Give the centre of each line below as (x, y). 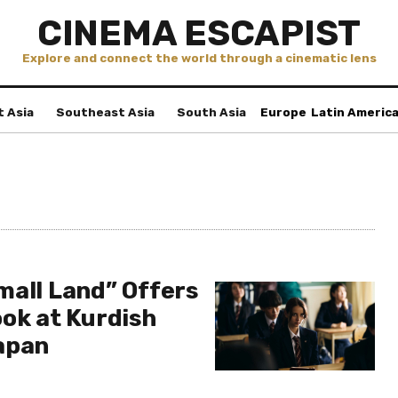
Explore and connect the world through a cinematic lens (199, 58)
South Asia (211, 112)
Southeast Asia (105, 112)
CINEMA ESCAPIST (199, 33)
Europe (283, 112)
